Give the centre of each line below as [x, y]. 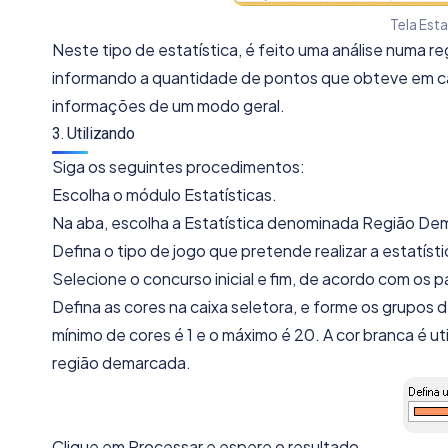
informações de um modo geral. [168, 105]
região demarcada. [121, 363]
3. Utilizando [93, 133]
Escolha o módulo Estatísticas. [164, 195]
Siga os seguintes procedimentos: [178, 167]
